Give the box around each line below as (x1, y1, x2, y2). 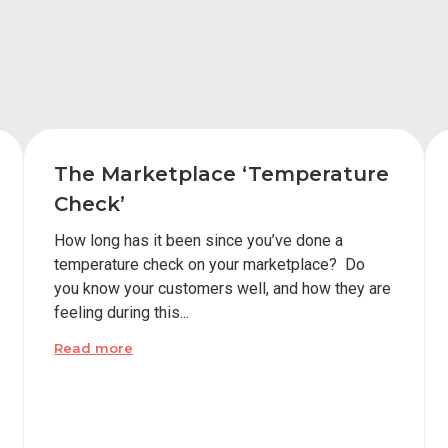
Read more (54, 340, 134, 356)
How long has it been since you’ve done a (54, 231, 344, 250)
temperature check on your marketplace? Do (54, 255, 366, 274)
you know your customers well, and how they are (54, 279, 392, 298)
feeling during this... (54, 303, 190, 322)
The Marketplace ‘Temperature (54, 162, 390, 186)
